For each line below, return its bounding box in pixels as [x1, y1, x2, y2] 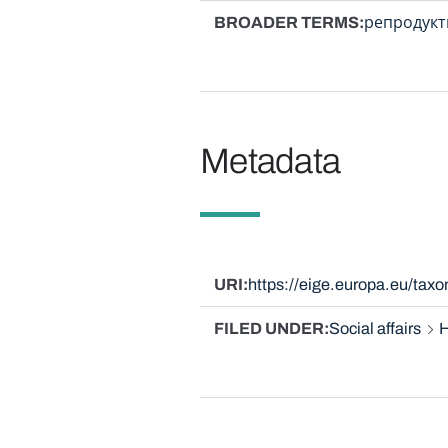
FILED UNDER [213, 320, 324, 338]
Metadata [199, 141, 341, 180]
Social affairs [328, 320, 421, 338]
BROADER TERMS [213, 13, 359, 31]
